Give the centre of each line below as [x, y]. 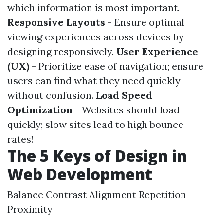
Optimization [40, 110]
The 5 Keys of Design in [97, 155]
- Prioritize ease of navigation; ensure [116, 66]
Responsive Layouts [56, 22]
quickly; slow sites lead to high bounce [95, 124]
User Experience [157, 51]
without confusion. [52, 95]
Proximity [30, 209]
